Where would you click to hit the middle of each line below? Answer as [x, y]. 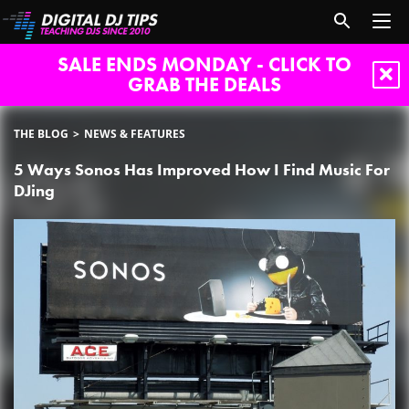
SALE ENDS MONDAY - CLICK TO [204, 64]
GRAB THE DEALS [204, 84]
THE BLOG [41, 133]
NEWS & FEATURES [135, 133]
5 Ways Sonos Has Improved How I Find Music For [202, 169]
